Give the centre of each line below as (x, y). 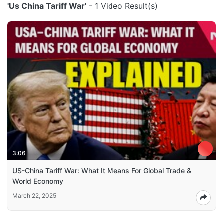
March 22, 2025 (34, 195)
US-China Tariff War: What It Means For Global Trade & (102, 170)
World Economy (38, 181)
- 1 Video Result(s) (122, 6)
